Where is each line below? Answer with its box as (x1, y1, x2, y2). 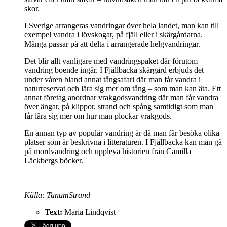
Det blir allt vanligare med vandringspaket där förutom (24, 57, 198, 66)
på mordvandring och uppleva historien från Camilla (24, 147, 191, 156)
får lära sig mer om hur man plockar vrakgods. (24, 111, 172, 121)
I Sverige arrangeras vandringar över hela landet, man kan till (24, 21, 219, 30)
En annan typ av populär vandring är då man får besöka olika (24, 129, 219, 138)
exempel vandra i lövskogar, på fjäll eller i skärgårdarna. (24, 30, 203, 40)
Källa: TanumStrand (24, 191, 92, 200)
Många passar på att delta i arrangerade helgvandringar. (24, 40, 200, 49)
